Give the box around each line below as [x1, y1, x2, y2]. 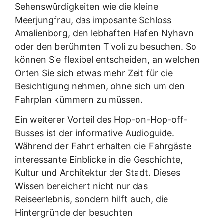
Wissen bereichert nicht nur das [15, 181, 148, 192]
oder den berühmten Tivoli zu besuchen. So [15, 41, 197, 52]
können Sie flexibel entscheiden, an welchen [15, 54, 200, 65]
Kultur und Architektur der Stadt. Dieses [15, 167, 180, 178]
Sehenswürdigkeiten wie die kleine [15, 1, 158, 12]
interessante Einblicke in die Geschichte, [15, 154, 183, 165]
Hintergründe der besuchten [15, 207, 133, 218]
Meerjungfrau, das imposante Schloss [15, 14, 171, 25]
